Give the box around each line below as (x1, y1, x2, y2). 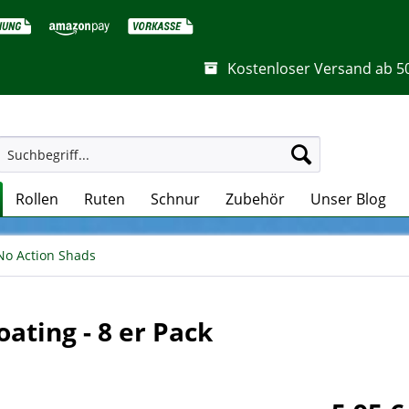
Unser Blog (310, 189, 386, 209)
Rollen (16, 189, 58, 209)
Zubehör (225, 189, 285, 209)
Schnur (151, 189, 200, 209)
